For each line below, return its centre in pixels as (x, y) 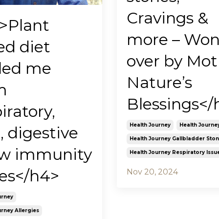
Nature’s (159, 83)
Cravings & (167, 18)
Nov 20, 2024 (152, 172)
